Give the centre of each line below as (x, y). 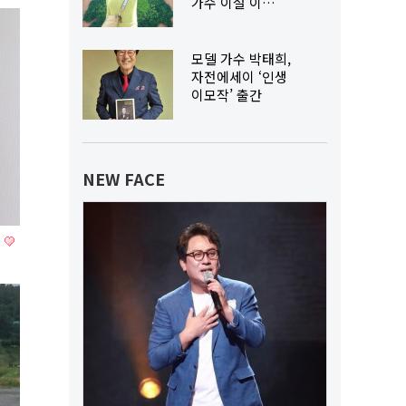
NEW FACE (124, 179)
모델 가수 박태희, (241, 58)
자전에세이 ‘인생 (239, 77)
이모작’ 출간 (227, 95)
